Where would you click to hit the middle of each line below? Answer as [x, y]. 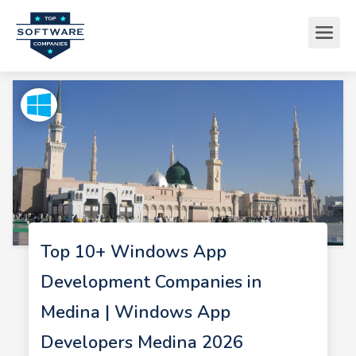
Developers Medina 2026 [141, 342]
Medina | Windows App [135, 312]
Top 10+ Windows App [133, 252]
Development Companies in [151, 282]
